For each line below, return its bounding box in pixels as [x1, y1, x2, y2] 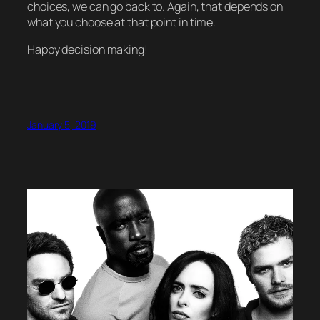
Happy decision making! [27, 41, 148, 58]
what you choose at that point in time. [27, 14, 216, 30]
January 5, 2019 [27, 117, 96, 131]
